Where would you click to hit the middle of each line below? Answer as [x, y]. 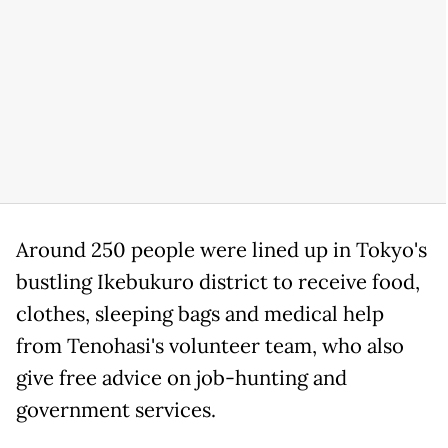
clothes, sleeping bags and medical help [200, 313]
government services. [116, 409]
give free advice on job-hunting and [181, 377]
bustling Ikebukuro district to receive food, [218, 281]
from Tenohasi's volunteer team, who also [210, 345]
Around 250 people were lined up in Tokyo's [221, 249]
